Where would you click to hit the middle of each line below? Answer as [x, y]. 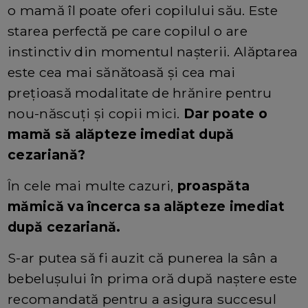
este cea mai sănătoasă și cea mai [122, 72]
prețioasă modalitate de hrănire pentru [140, 92]
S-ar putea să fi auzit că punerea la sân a [143, 257]
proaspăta [213, 185]
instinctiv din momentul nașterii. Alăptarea [153, 51]
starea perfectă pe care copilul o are [128, 31]
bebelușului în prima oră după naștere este [153, 278]
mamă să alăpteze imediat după [121, 134]
